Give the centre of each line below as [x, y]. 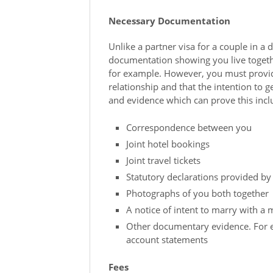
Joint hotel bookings [168, 144]
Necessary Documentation [169, 21]
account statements [167, 239]
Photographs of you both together [197, 193]
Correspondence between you [189, 127]
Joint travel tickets [163, 160]
